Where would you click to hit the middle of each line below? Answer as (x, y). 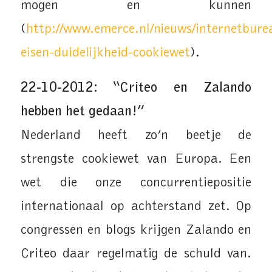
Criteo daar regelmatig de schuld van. (136, 254)
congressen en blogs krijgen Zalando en (136, 231)
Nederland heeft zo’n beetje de (136, 136)
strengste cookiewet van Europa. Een (136, 160)
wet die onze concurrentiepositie (136, 183)
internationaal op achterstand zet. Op (136, 207)
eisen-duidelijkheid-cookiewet (105, 53)
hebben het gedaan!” (83, 112)
